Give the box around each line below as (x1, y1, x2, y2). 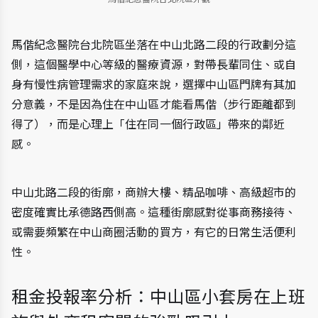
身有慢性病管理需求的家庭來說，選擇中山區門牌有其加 (11, 77, 297, 92)
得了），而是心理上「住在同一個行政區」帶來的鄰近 (11, 116, 285, 131)
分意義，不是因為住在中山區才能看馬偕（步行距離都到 (11, 97, 297, 111)
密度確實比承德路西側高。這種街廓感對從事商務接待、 (11, 204, 297, 219)
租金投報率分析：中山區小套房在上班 (11, 286, 306, 307)
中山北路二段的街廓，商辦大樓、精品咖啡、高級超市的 (11, 185, 297, 199)
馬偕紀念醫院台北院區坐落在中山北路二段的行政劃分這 (11, 37, 297, 52)
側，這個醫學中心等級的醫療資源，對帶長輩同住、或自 (11, 57, 297, 72)
